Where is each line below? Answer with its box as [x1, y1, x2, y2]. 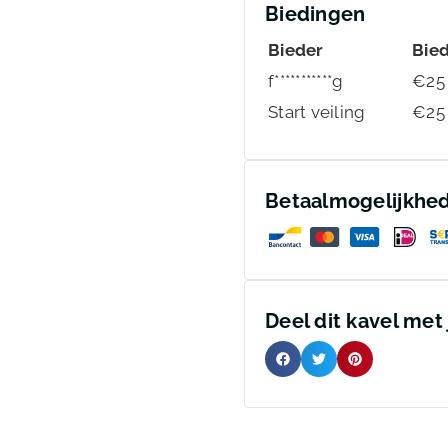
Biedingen [265, 2, 366, 27]
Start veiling [268, 102, 366, 123]
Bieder [268, 40, 324, 61]
